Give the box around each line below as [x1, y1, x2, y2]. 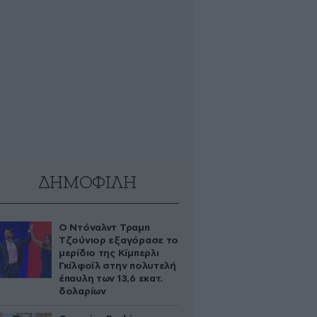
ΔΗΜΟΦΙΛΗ [38, 174, 137, 192]
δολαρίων [59, 287, 106, 296]
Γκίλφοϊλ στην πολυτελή [59, 261, 176, 271]
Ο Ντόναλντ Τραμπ [59, 223, 150, 233]
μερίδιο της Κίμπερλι [59, 248, 159, 258]
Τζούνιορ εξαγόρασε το [59, 236, 179, 246]
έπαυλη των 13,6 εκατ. [59, 274, 163, 284]
